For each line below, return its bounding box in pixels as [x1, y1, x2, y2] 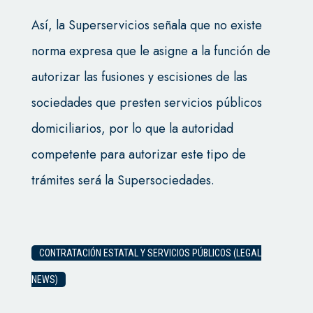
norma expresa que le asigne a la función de [31, 41, 270, 60]
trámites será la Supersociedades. [31, 170, 214, 189]
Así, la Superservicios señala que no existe [31, 15, 262, 34]
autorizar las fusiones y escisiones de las [31, 67, 247, 86]
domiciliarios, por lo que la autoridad [31, 119, 233, 138]
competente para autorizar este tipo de [31, 145, 246, 163]
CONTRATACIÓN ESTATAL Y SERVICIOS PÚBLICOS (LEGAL [38, 247, 261, 259]
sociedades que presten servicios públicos [31, 93, 262, 112]
